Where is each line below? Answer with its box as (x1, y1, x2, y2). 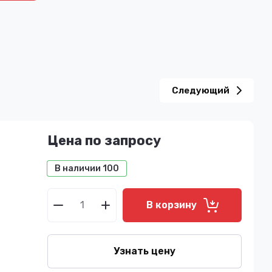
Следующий (172, 85, 229, 96)
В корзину (146, 199, 197, 211)
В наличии (55, 163, 103, 174)
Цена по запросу (47, 132, 161, 149)
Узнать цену (114, 245, 175, 257)
